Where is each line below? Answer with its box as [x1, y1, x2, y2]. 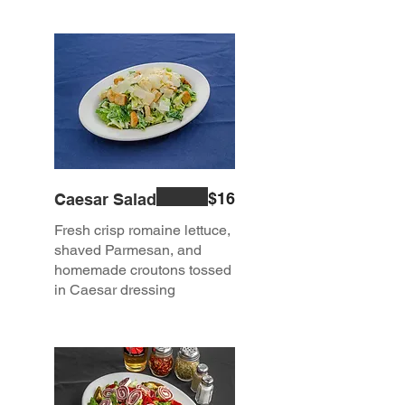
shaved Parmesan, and [54, 241, 202, 259]
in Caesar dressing [54, 281, 175, 299]
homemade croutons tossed [54, 261, 231, 279]
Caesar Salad [54, 190, 156, 210]
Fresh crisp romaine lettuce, [54, 221, 231, 240]
